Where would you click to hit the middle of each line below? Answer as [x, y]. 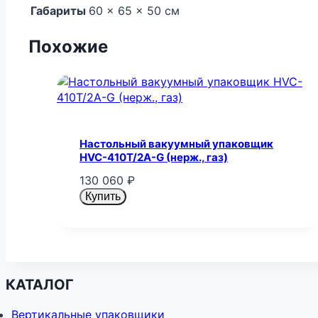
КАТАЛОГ [40, 284]
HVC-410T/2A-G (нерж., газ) [154, 157]
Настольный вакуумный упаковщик [176, 143]
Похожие [68, 47]
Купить [103, 197]
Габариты [58, 10]
